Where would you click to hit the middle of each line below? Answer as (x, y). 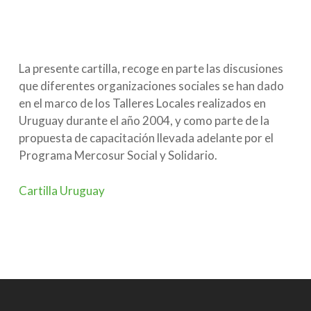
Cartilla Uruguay (61, 190)
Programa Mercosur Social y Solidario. (118, 155)
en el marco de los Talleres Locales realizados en (142, 103)
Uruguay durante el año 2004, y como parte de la (144, 120)
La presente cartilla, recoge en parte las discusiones (151, 68)
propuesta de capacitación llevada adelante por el (146, 138)
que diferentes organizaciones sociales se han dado (151, 86)
